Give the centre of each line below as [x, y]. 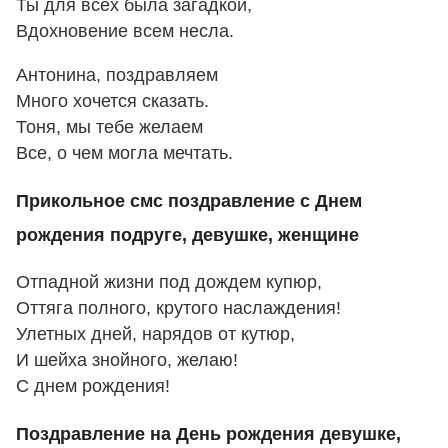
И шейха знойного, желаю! [127, 360]
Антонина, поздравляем [117, 74]
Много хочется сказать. [112, 100]
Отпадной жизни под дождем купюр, [169, 282]
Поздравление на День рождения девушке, [208, 433]
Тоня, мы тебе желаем [109, 126]
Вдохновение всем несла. [125, 31]
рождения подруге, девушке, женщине [187, 234]
